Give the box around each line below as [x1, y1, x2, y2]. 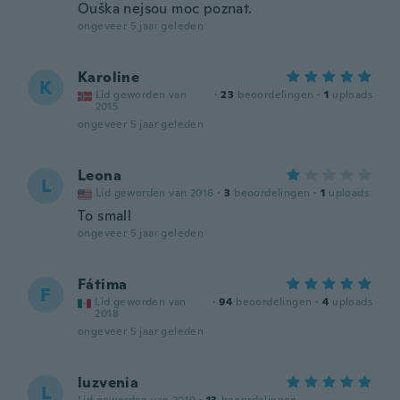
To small [78, 206, 132, 225]
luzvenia [78, 373, 139, 392]
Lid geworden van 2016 [96, 186, 214, 200]
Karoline [78, 68, 140, 87]
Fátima [78, 275, 128, 294]
